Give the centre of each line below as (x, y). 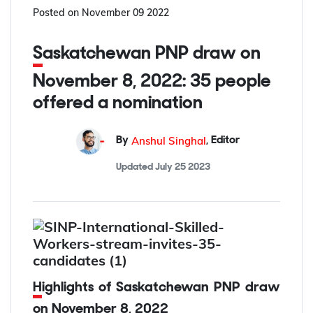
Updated (136, 167)
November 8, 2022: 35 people (152, 82)
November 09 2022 (126, 12)
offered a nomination (118, 103)
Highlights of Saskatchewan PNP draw (38, 287)
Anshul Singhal (169, 141)
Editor (225, 141)
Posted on (56, 12)
